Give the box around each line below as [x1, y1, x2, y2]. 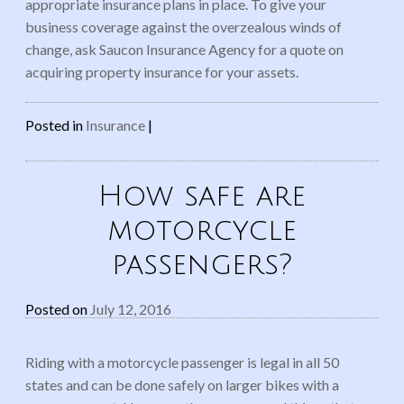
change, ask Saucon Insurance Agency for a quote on [25, 40, 344, 58]
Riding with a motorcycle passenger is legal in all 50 [25, 353, 339, 371]
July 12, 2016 [90, 299, 171, 317]
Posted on [25, 299, 90, 317]
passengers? [112, 248, 292, 280]
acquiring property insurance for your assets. [25, 62, 298, 80]
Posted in [25, 115, 86, 133]
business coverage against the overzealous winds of [25, 17, 342, 35]
